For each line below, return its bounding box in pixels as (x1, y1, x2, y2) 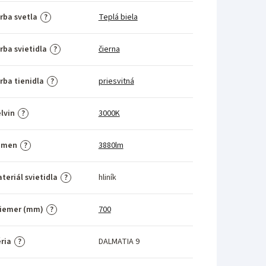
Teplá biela (98, 11, 138, 23)
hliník (98, 171, 116, 183)
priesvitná (98, 75, 134, 87)
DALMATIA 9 (98, 235, 140, 248)
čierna (98, 43, 120, 55)
